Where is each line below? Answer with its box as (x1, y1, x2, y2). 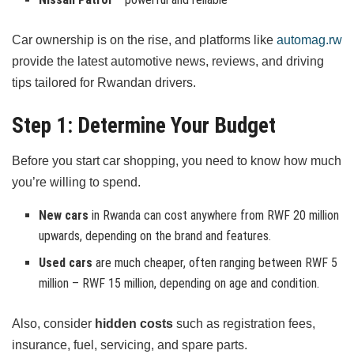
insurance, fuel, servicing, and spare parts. (12, 338, 247, 352)
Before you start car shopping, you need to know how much (12, 154, 341, 168)
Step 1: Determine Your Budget (12, 112, 276, 138)
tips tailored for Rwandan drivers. (12, 76, 196, 90)
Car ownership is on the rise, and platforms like (12, 33, 277, 47)
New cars (39, 208, 89, 224)
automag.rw (277, 33, 342, 47)
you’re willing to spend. (12, 175, 141, 190)
